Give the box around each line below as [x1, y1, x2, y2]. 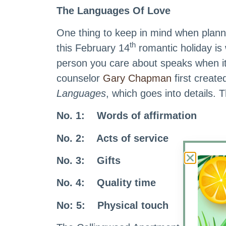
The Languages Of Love [56, 5, 219, 16]
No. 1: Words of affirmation [56, 110, 197, 122]
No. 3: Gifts [56, 155, 121, 166]
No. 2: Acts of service [56, 132, 168, 144]
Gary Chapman [103, 72, 172, 84]
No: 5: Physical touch [56, 199, 168, 211]
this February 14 [56, 42, 130, 53]
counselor [56, 72, 103, 84]
